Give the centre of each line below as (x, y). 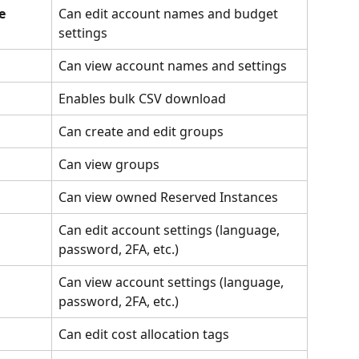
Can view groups (109, 164)
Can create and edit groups (141, 131)
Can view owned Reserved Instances (168, 197)
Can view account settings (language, (173, 282)
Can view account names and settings (173, 65)
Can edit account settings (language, (171, 230)
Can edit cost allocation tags (144, 334)
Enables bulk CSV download (142, 98)
